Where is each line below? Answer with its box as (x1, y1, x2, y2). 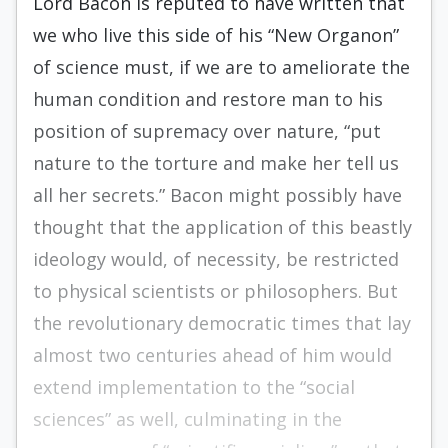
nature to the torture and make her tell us (33, 151, 399, 175)
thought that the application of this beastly (33, 215, 412, 239)
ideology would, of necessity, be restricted (33, 247, 399, 271)
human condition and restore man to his (33, 87, 383, 111)
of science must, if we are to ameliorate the (33, 55, 410, 79)
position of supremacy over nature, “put (33, 119, 381, 143)
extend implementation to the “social (33, 375, 355, 399)
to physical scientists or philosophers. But (33, 279, 398, 303)
